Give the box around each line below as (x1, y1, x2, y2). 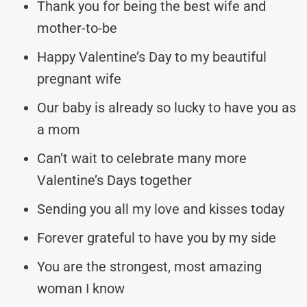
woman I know (37, 280, 125, 297)
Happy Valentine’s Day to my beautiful (37, 48, 267, 65)
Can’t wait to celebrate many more (37, 149, 247, 167)
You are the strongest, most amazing (37, 258, 262, 275)
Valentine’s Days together (37, 171, 192, 188)
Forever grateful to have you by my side (37, 229, 276, 246)
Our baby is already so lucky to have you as (37, 99, 296, 116)
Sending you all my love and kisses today (37, 200, 284, 217)
